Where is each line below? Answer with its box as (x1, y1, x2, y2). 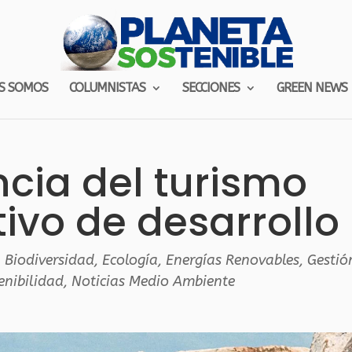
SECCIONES (182, 80, 240, 95)
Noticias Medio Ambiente (71, 273, 235, 290)
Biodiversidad (4, 251, 94, 269)
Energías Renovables (165, 251, 299, 269)
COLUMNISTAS (69, 80, 145, 95)
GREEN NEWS (277, 80, 347, 95)
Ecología (101, 251, 158, 269)
